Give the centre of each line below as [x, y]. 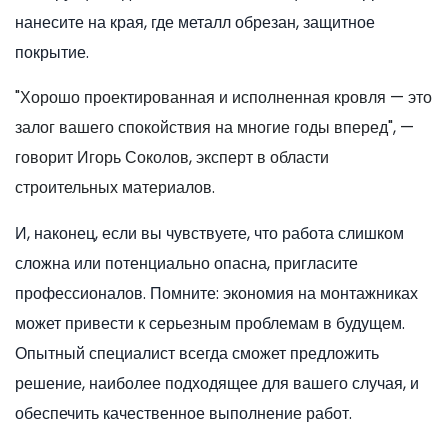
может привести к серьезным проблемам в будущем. [210, 324]
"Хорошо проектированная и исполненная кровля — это [223, 98]
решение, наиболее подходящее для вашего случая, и [217, 384]
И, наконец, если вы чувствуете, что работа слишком [209, 234]
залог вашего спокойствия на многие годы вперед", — [214, 128]
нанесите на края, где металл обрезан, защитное [195, 23]
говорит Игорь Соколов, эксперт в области [172, 158]
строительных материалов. [115, 188]
